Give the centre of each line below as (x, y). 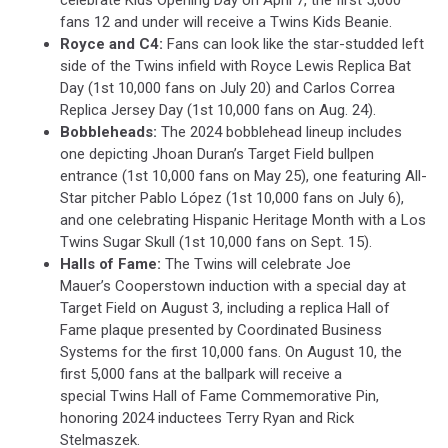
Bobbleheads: (108, 132)
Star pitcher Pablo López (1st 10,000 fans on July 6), (232, 198)
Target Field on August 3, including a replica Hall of (225, 308)
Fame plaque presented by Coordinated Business (221, 330)
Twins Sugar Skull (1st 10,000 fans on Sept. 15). (216, 242)
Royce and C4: (111, 44)
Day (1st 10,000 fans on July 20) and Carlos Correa (227, 88)
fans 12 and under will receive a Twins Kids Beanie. (226, 22)
